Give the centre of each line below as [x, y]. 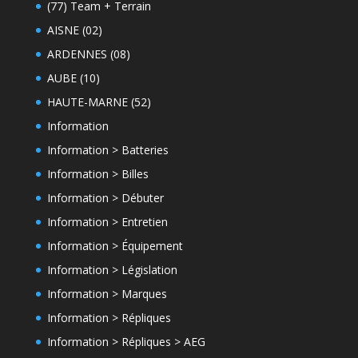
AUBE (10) [73, 78]
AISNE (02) [74, 30]
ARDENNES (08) [88, 54]
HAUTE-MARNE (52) [99, 101]
